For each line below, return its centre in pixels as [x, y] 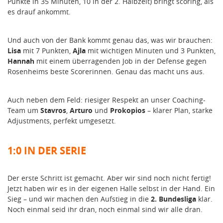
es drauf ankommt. [39, 12]
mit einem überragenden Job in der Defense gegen [121, 61]
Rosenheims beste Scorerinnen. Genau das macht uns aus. [106, 72]
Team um [24, 111]
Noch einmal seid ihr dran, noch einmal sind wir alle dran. [105, 210]
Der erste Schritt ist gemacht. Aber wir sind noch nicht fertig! [109, 178]
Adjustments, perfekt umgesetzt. [62, 121]
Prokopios [129, 111]
